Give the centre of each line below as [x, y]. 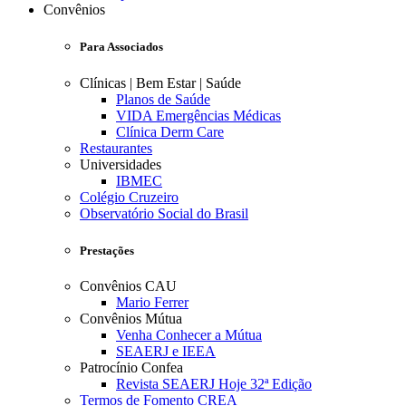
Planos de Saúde [163, 99]
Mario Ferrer [152, 302]
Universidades [121, 164]
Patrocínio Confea [131, 367]
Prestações [107, 250]
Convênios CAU [128, 285]
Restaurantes [116, 148]
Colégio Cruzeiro [129, 197]
